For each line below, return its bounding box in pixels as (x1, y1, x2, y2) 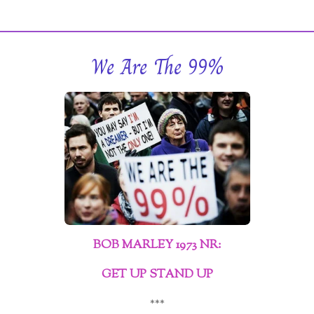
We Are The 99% (90, 49, 224, 83)
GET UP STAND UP (101, 266, 213, 284)
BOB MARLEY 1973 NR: (93, 237, 221, 254)
